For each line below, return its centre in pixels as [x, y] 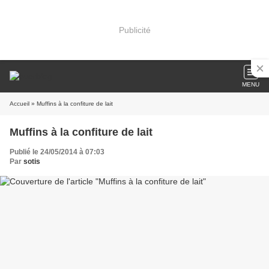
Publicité [134, 30]
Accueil [20, 104]
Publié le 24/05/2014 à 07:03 [57, 152]
